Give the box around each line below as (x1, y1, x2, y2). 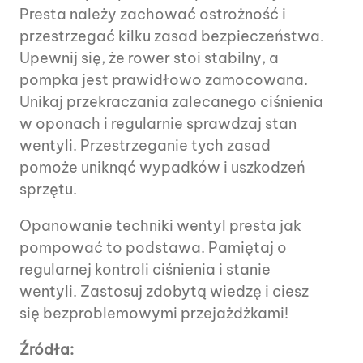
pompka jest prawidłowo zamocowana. (19, 70, 308, 90)
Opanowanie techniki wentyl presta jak (19, 216, 301, 236)
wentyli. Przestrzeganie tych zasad (19, 136, 271, 156)
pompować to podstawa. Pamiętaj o (19, 238, 287, 258)
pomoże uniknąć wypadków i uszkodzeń (19, 158, 305, 177)
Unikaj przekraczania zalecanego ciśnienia (19, 92, 323, 112)
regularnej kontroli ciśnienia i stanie (19, 260, 271, 280)
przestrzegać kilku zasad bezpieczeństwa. (19, 27, 324, 46)
